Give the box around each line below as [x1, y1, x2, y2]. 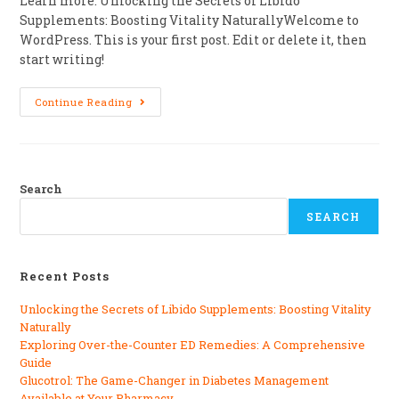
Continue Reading [35, 95, 134, 109]
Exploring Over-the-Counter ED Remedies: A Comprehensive [20, 337, 366, 353]
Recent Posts [20, 268, 110, 284]
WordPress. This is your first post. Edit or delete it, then [20, 31, 368, 48]
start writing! [20, 51, 105, 68]
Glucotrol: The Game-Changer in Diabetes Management [20, 372, 330, 388]
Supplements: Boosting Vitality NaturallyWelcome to [20, 12, 360, 28]
